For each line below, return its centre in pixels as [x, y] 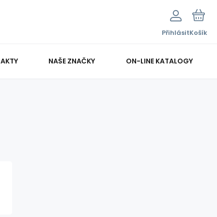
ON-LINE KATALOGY [159, 61]
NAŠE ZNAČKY [72, 61]
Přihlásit [176, 33]
